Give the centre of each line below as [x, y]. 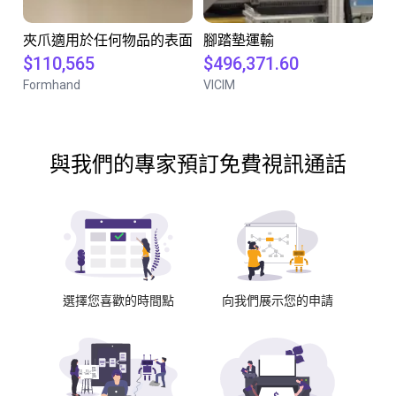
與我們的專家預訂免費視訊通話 [198, 164]
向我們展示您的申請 [278, 301]
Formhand [52, 85]
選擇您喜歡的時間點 [118, 301]
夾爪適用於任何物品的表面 [108, 40]
